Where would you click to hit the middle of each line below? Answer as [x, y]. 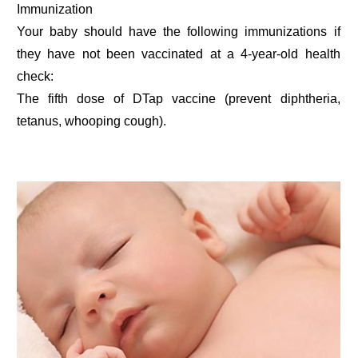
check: [36, 76]
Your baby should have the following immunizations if [179, 31]
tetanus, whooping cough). [92, 121]
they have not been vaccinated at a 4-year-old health [179, 54]
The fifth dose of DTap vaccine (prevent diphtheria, [179, 98]
